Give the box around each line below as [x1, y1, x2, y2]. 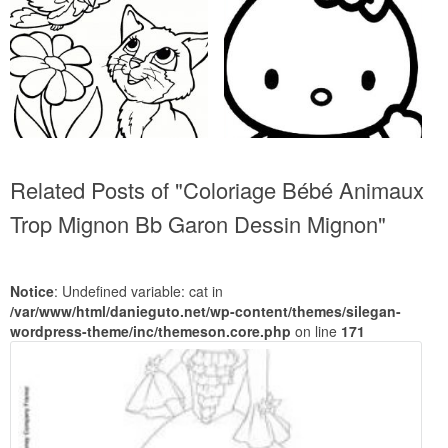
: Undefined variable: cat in [54, 281, 223, 302]
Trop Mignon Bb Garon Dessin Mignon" [10, 208, 386, 240]
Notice [10, 281, 54, 302]
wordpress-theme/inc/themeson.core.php [10, 321, 291, 342]
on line [291, 321, 341, 342]
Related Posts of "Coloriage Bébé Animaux [10, 174, 424, 206]
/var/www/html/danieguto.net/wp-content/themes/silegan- [10, 301, 401, 322]
